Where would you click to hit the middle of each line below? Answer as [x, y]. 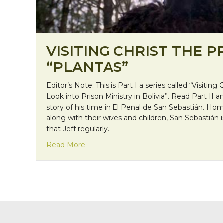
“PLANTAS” [87, 67]
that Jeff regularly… [79, 129]
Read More [66, 145]
